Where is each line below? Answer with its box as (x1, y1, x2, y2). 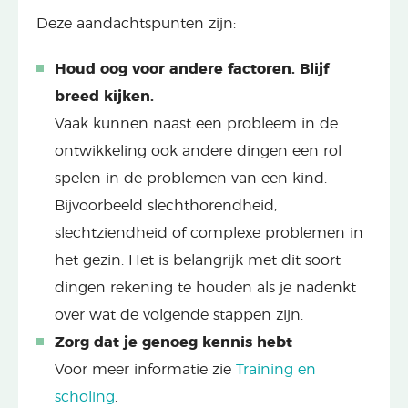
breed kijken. (55, 88, 154, 104)
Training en (236, 362, 316, 377)
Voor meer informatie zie (55, 362, 236, 377)
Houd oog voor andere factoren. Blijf (55, 61, 329, 76)
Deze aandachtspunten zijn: (36, 15, 236, 31)
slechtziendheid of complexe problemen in (55, 225, 363, 240)
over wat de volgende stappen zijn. (55, 307, 303, 322)
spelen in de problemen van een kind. (55, 170, 327, 186)
